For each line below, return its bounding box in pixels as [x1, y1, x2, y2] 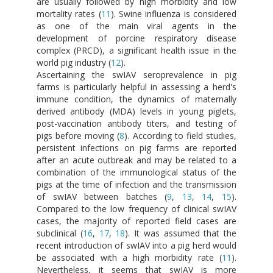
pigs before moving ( [37, 129, 120, 141]
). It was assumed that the [125, 227, 236, 239]
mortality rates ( [37, 7, 101, 19]
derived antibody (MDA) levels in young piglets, [37, 105, 236, 117]
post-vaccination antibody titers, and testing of [37, 117, 236, 129]
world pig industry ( [37, 56, 111, 68]
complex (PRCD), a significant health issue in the [37, 44, 236, 56]
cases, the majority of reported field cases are [37, 214, 236, 227]
